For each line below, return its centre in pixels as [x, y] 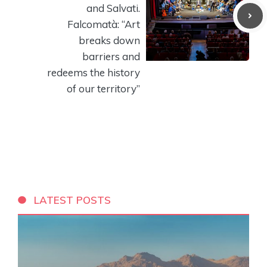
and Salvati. [113, 8]
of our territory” [103, 88]
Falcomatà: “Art [104, 24]
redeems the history [94, 72]
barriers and [111, 56]
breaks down [109, 40]
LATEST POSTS [73, 200]
